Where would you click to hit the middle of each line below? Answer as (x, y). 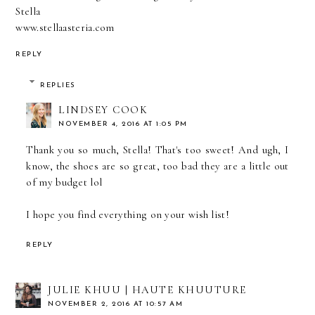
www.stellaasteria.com (65, 28)
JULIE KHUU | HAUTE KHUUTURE (147, 289)
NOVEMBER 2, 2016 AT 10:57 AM (116, 304)
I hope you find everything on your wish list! (128, 214)
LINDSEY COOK (103, 109)
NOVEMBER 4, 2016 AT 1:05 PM (123, 124)
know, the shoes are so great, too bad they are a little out (157, 166)
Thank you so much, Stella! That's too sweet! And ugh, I (157, 149)
